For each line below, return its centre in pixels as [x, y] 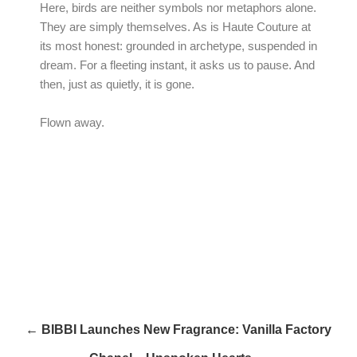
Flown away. [72, 122]
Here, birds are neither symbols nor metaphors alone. [178, 8]
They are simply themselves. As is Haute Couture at [175, 27]
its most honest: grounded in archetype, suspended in [178, 47]
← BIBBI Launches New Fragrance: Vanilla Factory [178, 329]
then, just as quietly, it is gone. [117, 85]
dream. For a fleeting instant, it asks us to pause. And [177, 66]
